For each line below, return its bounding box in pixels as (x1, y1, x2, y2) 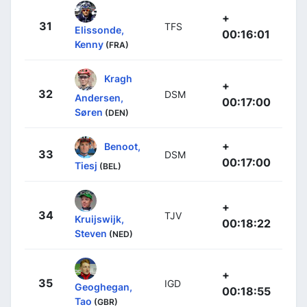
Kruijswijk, (75, 212, 124, 225)
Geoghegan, (75, 280, 132, 293)
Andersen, (75, 91, 123, 103)
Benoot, (104, 140, 140, 152)
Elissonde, (75, 23, 124, 36)
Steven (75, 227, 107, 239)
